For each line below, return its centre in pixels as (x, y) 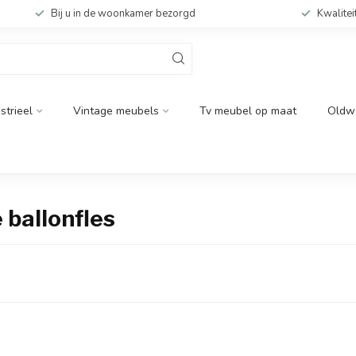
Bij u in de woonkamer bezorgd (123, 14)
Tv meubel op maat (248, 111)
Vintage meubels (116, 111)
